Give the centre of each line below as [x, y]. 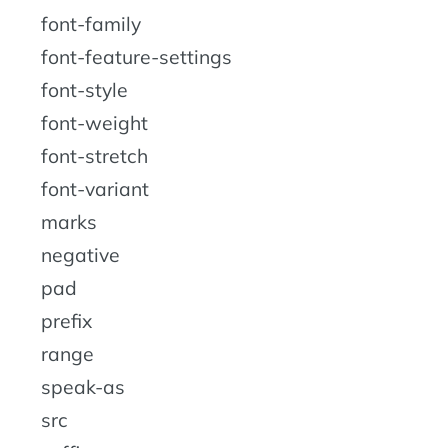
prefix [66, 320]
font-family [91, 23]
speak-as [83, 386]
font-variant [95, 188]
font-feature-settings [136, 56]
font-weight [94, 122]
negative [80, 254]
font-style [84, 89]
